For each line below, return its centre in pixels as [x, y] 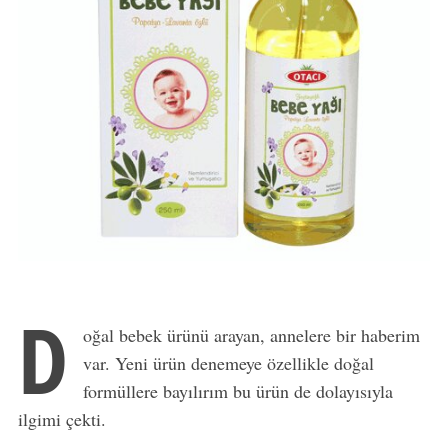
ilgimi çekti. [61, 418]
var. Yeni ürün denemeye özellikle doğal [228, 362]
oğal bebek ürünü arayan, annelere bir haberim [251, 334]
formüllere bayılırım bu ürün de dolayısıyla [237, 390]
